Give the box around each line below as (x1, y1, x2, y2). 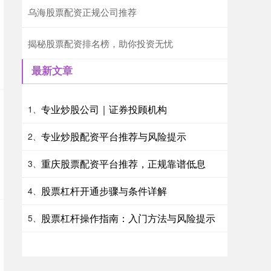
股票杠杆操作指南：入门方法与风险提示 (41, 211, 215, 225)
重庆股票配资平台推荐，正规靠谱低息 (41, 156, 206, 171)
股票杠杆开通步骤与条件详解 (41, 183, 167, 198)
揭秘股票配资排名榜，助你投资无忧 (28, 36, 173, 50)
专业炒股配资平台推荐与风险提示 (41, 129, 186, 143)
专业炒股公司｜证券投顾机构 (41, 102, 167, 116)
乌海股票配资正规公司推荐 (28, 5, 137, 18)
